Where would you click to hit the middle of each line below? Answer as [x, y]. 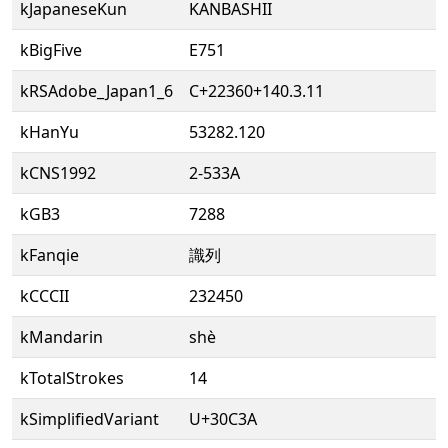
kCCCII [44, 296]
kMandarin [61, 337]
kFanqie [49, 255]
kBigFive [51, 50]
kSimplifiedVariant [89, 419]
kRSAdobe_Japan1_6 [96, 91]
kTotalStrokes [72, 378]
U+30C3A [223, 419]
